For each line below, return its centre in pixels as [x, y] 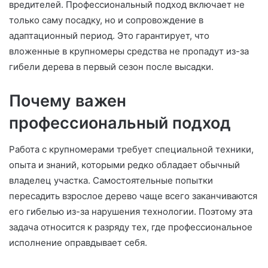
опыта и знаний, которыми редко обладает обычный [124, 165]
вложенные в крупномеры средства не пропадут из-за [129, 51]
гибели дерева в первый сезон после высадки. [111, 66]
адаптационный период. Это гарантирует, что [109, 35]
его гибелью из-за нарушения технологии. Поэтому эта [131, 212]
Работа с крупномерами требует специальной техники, [131, 150]
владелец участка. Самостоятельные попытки [111, 181]
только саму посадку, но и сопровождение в [106, 20]
